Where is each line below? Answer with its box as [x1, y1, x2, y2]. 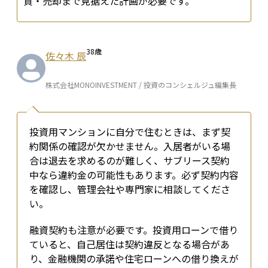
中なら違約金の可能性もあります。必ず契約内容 [29, 167, 239, 182]
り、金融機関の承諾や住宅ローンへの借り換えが [29, 251, 239, 266]
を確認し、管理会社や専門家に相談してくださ [29, 182, 230, 197]
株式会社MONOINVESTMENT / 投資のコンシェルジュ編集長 [45, 80, 236, 90]
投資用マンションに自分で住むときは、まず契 [29, 124, 230, 139]
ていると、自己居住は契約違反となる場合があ [29, 237, 230, 252]
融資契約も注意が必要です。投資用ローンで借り [29, 223, 238, 237]
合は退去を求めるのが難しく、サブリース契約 [29, 153, 230, 168]
